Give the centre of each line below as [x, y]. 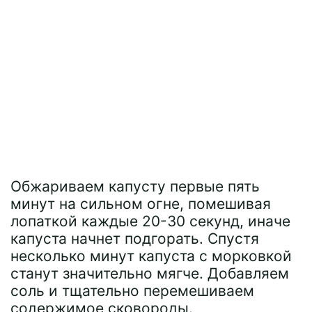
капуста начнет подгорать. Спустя [135, 239]
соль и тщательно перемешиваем [132, 291]
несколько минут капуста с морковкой [151, 256]
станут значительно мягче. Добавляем [150, 273]
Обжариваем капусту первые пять [135, 186]
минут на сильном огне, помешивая [141, 204]
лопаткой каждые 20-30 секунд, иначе [150, 221]
